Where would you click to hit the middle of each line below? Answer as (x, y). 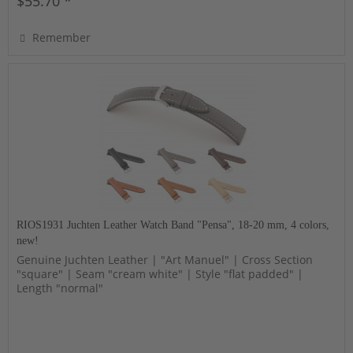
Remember (62, 38)
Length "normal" (60, 288)
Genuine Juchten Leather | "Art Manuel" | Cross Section (165, 259)
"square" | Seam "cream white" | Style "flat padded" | (160, 273)
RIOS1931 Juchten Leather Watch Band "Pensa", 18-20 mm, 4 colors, (173, 225)
